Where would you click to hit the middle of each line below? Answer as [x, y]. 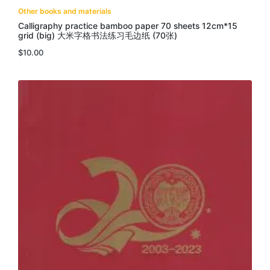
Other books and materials [65, 11]
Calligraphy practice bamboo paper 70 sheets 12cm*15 [128, 26]
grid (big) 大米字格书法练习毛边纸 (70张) [98, 36]
